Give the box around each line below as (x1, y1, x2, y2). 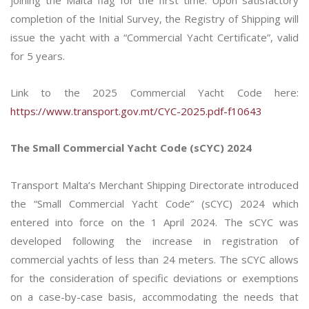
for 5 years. (10, 49, 68, 63)
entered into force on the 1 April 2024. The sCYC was (10, 215, 299, 229)
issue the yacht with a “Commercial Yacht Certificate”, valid (10, 30, 299, 44)
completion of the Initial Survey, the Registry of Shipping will (10, 12, 299, 26)
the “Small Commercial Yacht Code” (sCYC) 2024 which (10, 197, 299, 210)
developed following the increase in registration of (10, 234, 299, 248)
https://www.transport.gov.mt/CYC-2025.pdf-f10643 (10, 104, 262, 118)
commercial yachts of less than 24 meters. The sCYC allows (10, 252, 299, 266)
